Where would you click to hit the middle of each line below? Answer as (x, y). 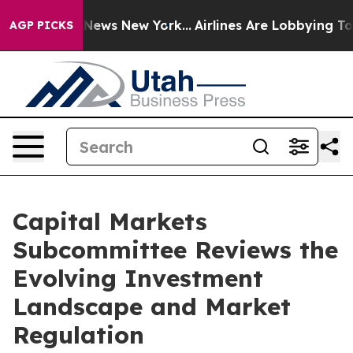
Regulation (78, 335)
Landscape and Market (152, 307)
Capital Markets (110, 221)
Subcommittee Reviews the (175, 250)
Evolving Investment (138, 278)
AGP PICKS (41, 25)
